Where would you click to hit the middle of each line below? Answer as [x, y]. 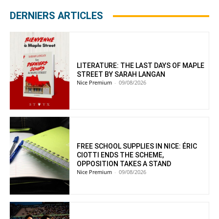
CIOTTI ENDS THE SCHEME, [120, 155]
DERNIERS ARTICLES [56, 16]
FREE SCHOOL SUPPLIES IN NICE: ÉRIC [137, 146]
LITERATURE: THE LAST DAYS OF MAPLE [141, 66]
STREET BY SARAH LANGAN [121, 75]
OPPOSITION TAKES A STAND [124, 164]
